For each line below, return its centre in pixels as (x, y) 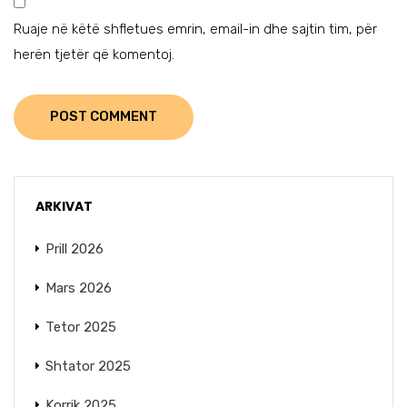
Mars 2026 (79, 288)
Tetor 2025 (81, 327)
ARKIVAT (64, 206)
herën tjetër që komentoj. (94, 54)
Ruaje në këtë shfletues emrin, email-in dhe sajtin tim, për (195, 29)
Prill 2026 (74, 248)
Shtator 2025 (88, 366)
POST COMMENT (104, 116)
